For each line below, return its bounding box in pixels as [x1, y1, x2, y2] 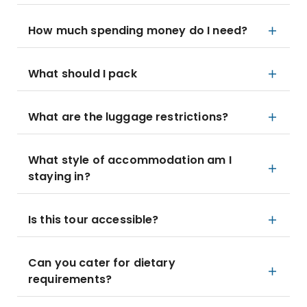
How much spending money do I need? [28, 23, 248, 38]
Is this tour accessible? [28, 212, 159, 228]
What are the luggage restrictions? [28, 109, 229, 125]
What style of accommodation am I [28, 152, 232, 168]
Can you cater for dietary [28, 255, 175, 271]
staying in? [28, 169, 90, 184]
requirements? [28, 271, 112, 287]
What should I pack [28, 66, 137, 82]
